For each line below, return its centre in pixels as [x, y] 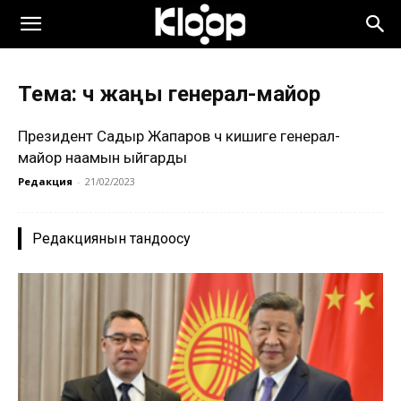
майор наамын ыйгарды [102, 158]
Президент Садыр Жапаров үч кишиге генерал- [179, 136]
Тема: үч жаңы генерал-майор [169, 94]
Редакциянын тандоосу [111, 239]
